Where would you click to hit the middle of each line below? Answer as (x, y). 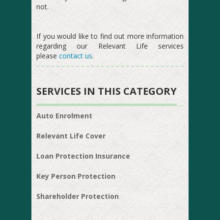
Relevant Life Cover (71, 136)
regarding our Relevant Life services (110, 46)
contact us (76, 55)
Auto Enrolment (64, 115)
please (48, 55)
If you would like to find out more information (110, 36)
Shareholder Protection (78, 196)
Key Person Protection (76, 176)
